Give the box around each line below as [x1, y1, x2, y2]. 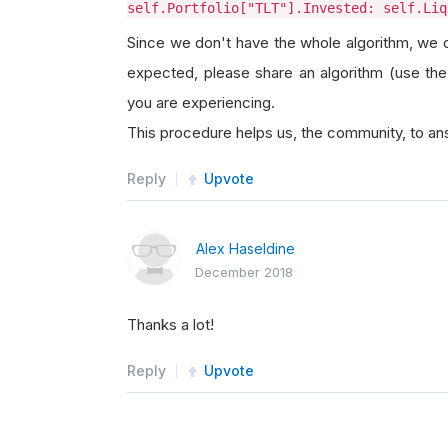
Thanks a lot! [127, 315, 214, 334]
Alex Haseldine [196, 240, 295, 257]
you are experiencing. [127, 93, 275, 112]
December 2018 [195, 264, 293, 280]
